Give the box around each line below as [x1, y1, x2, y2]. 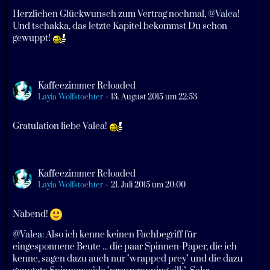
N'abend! [13, 208, 50, 220]
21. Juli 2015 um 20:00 [111, 180, 186, 190]
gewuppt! [13, 32, 52, 44]
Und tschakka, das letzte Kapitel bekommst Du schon [13, 20, 227, 32]
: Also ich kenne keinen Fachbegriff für [42, 228, 196, 240]
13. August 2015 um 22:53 [111, 92, 197, 102]
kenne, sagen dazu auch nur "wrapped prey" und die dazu [13, 253, 243, 265]
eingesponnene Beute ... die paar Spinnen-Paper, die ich [13, 240, 237, 253]
